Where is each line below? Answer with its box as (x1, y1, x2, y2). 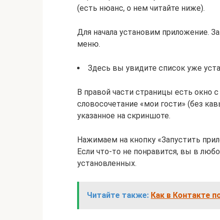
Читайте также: (87, 190, 149, 200)
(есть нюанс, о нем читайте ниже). (77, 3, 205, 13)
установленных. (77, 158, 137, 168)
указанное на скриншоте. (77, 110, 170, 120)
